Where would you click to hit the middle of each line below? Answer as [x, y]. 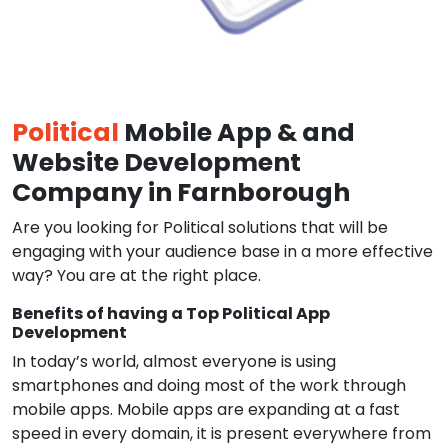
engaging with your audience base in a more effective [222, 251]
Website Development [156, 162]
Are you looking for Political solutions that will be [200, 227]
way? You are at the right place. [136, 275]
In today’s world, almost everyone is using [174, 361]
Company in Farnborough [181, 192]
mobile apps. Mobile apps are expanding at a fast [206, 409]
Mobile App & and [237, 132]
